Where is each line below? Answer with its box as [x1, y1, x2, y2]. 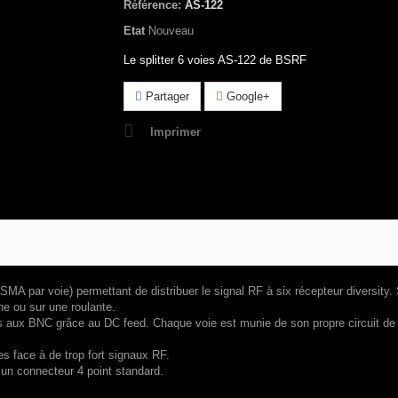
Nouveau [148, 24, 194, 37]
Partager [142, 90, 189, 103]
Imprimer [150, 125, 201, 139]
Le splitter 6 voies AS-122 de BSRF [123, 53, 306, 67]
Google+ [223, 90, 270, 103]
